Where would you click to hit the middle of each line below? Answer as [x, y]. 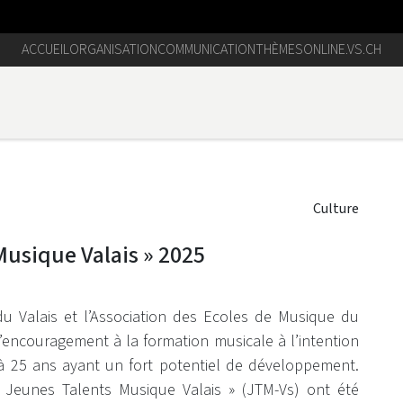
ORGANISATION [113, 49]
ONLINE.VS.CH [342, 49]
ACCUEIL [45, 49]
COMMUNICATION [206, 49]
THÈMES [279, 49]
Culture [336, 208]
